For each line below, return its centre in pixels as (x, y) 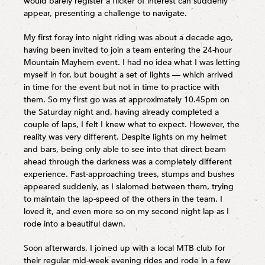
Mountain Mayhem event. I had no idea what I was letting (132, 62)
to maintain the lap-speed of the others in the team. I (123, 199)
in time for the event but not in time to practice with (122, 87)
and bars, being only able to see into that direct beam (125, 149)
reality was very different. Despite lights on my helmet (125, 137)
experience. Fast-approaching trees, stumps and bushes (129, 174)
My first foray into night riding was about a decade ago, (128, 37)
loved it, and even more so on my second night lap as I (126, 211)
